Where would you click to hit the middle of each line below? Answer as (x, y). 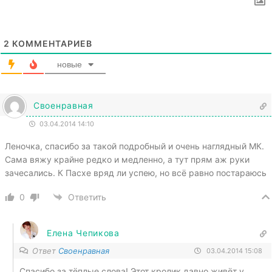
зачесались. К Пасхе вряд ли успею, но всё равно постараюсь (136, 172)
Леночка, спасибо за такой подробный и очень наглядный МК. (134, 146)
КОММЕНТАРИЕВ (51, 43)
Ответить (87, 197)
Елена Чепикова (83, 233)
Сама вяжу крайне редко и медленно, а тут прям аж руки (127, 159)
